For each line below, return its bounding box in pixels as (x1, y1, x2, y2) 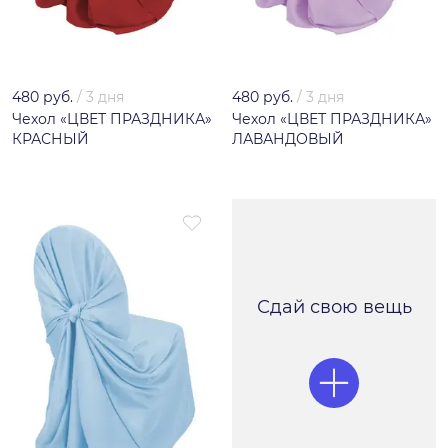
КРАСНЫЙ (12, 130, 89, 149)
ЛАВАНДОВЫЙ (232, 130, 344, 149)
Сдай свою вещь (256, 296, 412, 319)
